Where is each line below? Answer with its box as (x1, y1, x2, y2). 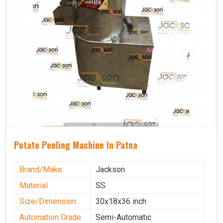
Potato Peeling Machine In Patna (14, 138, 137, 152)
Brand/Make (19, 165, 62, 175)
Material (19, 181, 48, 191)
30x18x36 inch (96, 197, 146, 207)
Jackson (96, 165, 125, 175)
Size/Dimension (19, 197, 76, 207)
